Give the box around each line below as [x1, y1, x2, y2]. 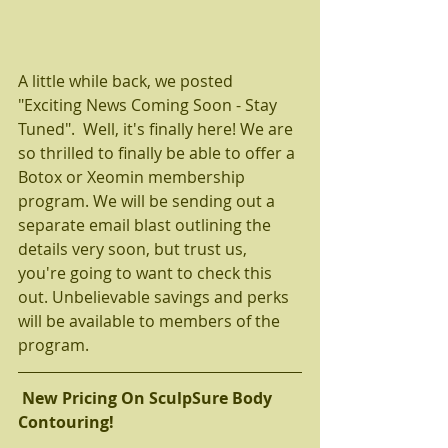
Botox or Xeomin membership [18, 166, 249, 189]
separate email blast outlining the [18, 214, 275, 237]
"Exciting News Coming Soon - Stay [18, 94, 281, 117]
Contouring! [18, 411, 118, 434]
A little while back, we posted [18, 70, 237, 93]
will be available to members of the [18, 310, 284, 333]
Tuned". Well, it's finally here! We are [18, 118, 297, 141]
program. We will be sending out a [18, 190, 279, 213]
